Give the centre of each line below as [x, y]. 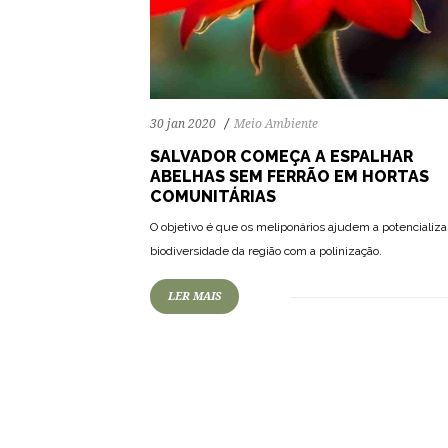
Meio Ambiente [276, 123]
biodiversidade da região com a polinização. [266, 250]
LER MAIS [194, 296]
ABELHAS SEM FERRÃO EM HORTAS [289, 176]
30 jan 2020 [183, 123]
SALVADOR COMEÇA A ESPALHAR [281, 156]
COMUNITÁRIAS [213, 196]
